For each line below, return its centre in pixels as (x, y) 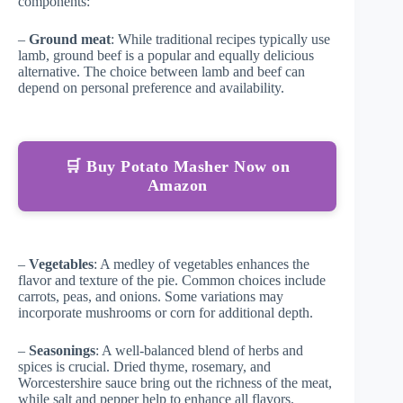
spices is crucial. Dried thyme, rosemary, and (144, 367)
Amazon (177, 186)
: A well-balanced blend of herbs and (199, 351)
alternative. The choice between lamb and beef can (161, 72)
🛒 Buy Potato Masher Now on (178, 167)
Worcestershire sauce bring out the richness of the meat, (175, 383)
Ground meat (70, 40)
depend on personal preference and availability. (151, 88)
